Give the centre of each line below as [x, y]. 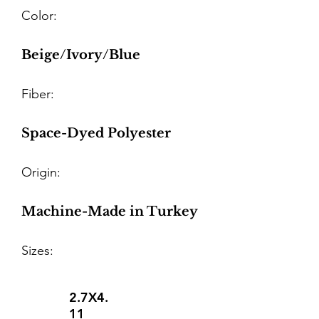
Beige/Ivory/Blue [81, 55]
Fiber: [38, 94]
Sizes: [37, 251]
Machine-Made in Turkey [110, 211]
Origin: [41, 172]
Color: [39, 16]
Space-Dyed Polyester [96, 133]
